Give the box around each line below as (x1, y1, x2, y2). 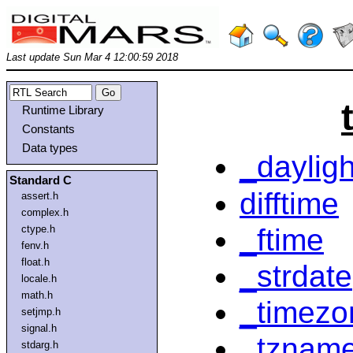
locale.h (20, 273, 57, 285)
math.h (20, 289, 53, 302)
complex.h (20, 206, 69, 219)
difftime (240, 186, 339, 221)
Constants (22, 122, 76, 136)
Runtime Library (22, 103, 105, 117)
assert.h (20, 190, 58, 203)
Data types (22, 141, 79, 155)
